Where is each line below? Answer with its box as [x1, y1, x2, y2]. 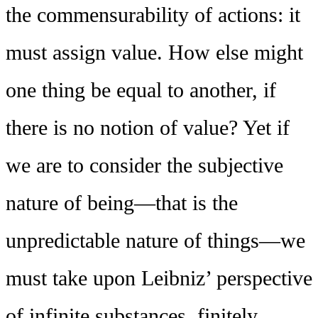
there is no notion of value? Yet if [6, 115, 290, 140]
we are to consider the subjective [6, 153, 283, 177]
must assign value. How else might [6, 40, 303, 65]
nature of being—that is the [6, 190, 238, 215]
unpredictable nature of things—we [6, 228, 305, 253]
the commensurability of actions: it [6, 2, 300, 27]
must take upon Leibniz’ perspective [6, 265, 312, 290]
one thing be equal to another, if [6, 77, 276, 102]
